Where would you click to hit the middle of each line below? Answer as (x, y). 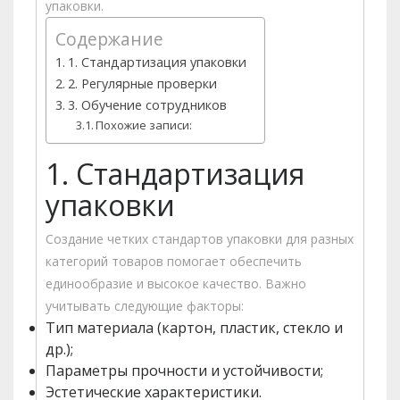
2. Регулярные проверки (142, 84)
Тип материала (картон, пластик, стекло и (194, 328)
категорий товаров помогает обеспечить (174, 262)
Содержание (109, 39)
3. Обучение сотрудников (147, 105)
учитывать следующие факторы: (145, 306)
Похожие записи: (144, 125)
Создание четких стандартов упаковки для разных (200, 239)
